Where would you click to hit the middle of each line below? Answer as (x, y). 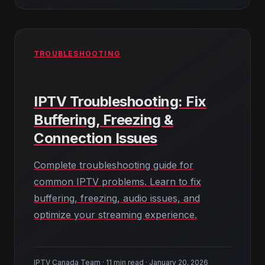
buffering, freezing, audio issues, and (117, 198)
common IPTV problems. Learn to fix (117, 182)
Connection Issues (96, 138)
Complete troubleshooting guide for (114, 165)
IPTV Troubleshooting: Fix (120, 101)
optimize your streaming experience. (115, 215)
